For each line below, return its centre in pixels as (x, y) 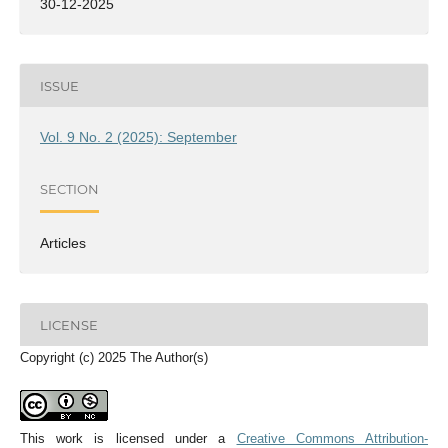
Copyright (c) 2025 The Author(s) (113, 358)
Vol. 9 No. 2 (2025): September (138, 137)
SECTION (69, 188)
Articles (62, 243)
